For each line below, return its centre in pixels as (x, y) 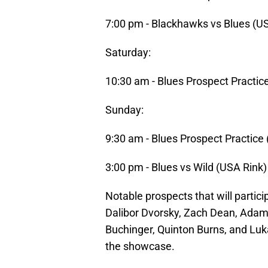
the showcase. (140, 246)
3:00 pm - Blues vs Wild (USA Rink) (186, 167)
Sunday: (124, 110)
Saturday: (128, 53)
